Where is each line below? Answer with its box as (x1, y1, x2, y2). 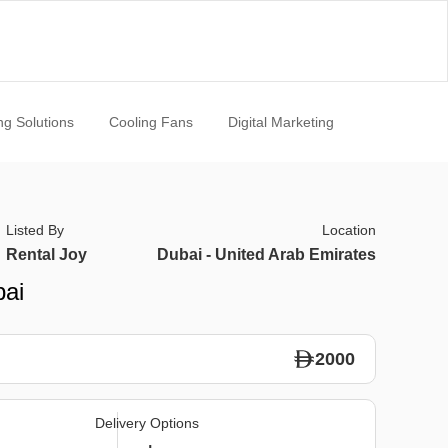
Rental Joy (6, 246, 88, 263)
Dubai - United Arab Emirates (156, 246, 376, 263)
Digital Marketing (227, 114, 334, 130)
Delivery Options (94, 415, 199, 431)
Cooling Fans (108, 114, 193, 130)
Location (321, 222, 376, 238)
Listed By (6, 222, 65, 238)
